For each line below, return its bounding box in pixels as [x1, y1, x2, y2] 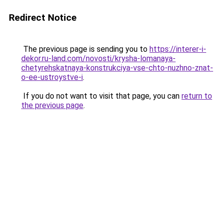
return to [182, 91, 212, 101]
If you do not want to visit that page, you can [21, 91, 182, 101]
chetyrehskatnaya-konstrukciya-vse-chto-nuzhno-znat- [21, 63, 213, 73]
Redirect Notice [9, 12, 76, 23]
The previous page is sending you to [21, 44, 149, 54]
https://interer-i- [149, 44, 206, 54]
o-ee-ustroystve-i [21, 73, 83, 82]
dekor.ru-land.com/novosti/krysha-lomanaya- [21, 54, 176, 63]
